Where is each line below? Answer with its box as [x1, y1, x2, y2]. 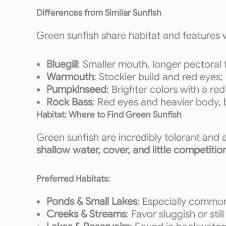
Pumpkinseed [46, 83, 106, 96]
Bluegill [46, 58, 78, 71]
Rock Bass [46, 96, 92, 108]
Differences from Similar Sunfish [36, 8, 161, 18]
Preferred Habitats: [36, 174, 110, 184]
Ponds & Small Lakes [46, 195, 137, 208]
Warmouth [46, 71, 94, 83]
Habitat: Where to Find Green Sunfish [36, 109, 182, 120]
